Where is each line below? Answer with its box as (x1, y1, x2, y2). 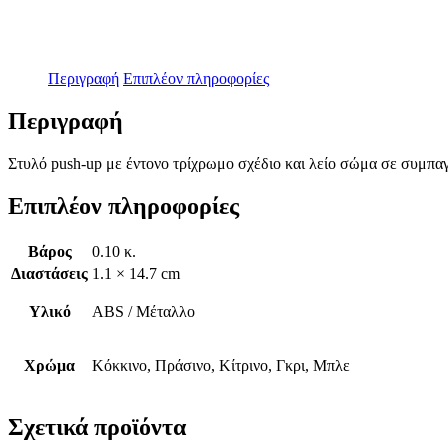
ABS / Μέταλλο (92, 302, 195, 320)
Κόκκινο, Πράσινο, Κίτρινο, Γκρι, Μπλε (92, 356, 350, 374)
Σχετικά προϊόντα (8, 413, 186, 440)
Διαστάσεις (11, 264, 88, 282)
